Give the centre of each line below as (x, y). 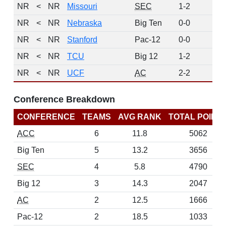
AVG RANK (140, 117)
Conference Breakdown (64, 99)
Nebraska (84, 23)
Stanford (82, 40)
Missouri (82, 6)
